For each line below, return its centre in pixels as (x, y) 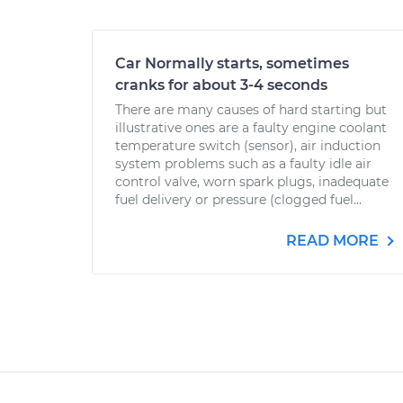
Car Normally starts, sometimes (232, 63)
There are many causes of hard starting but (251, 110)
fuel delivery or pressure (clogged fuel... (238, 200)
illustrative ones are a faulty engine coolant (251, 128)
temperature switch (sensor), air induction (248, 146)
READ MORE (334, 241)
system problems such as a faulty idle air (243, 164)
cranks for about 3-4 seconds (221, 85)
